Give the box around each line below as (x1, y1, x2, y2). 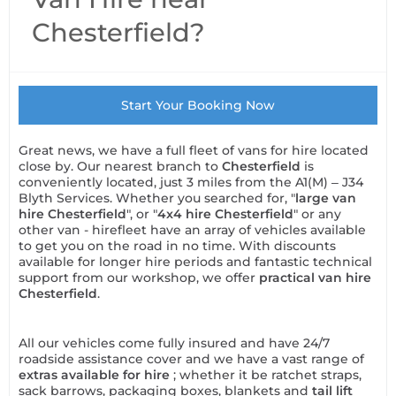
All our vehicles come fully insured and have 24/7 (19, 335, 330, 351)
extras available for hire (19, 367, 173, 383)
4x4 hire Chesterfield (157, 206, 293, 222)
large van (295, 190, 356, 206)
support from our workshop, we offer (19, 270, 259, 286)
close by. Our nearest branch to (19, 158, 222, 174)
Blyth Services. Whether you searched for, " (19, 190, 295, 206)
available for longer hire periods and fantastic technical (19, 254, 372, 270)
